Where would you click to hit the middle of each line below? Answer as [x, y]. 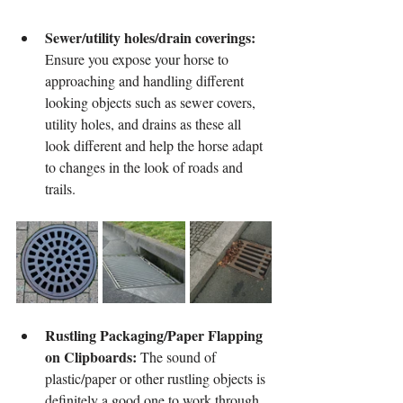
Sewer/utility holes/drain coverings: [152, 37]
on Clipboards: [91, 356]
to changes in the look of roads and [146, 166]
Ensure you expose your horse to [139, 58]
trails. [60, 188]
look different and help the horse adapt [156, 145]
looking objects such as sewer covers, [152, 102]
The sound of [178, 356]
